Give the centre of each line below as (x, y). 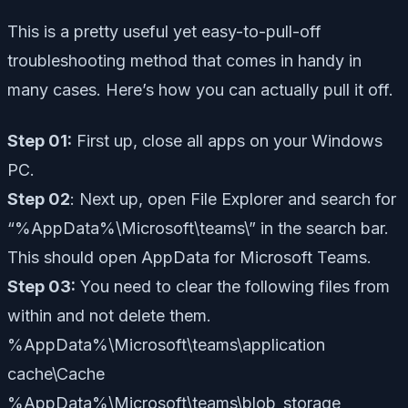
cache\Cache (56, 373)
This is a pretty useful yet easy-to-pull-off (164, 31)
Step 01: (40, 140)
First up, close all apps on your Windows (227, 140)
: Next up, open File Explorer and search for (233, 199)
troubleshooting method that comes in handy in (184, 60)
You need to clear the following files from (233, 286)
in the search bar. (322, 228)
